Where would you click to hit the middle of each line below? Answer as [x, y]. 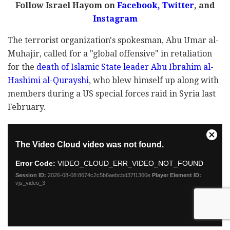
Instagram [115, 19]
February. [27, 107]
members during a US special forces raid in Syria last [112, 94]
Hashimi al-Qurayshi [48, 81]
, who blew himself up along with [154, 81]
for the [22, 67]
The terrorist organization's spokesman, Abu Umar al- [113, 41]
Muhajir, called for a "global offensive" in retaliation [110, 54]
